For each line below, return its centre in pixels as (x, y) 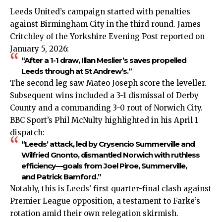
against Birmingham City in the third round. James (105, 24)
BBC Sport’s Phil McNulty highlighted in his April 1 (104, 120)
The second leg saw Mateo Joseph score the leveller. (108, 83)
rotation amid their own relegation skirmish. (94, 213)
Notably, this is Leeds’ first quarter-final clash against (111, 188)
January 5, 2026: (39, 49)
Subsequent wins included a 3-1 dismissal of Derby (104, 95)
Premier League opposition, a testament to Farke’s (105, 201)
